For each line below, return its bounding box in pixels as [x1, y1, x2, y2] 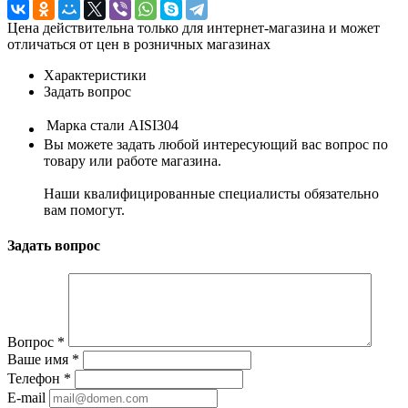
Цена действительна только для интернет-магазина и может [7, 19, 380, 36]
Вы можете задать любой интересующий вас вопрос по [44, 136, 388, 152]
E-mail [7, 390, 46, 406]
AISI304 [128, 117, 178, 133]
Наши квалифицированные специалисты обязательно [44, 185, 379, 201]
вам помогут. [44, 201, 125, 218]
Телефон [7, 371, 64, 387]
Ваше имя [7, 352, 72, 368]
